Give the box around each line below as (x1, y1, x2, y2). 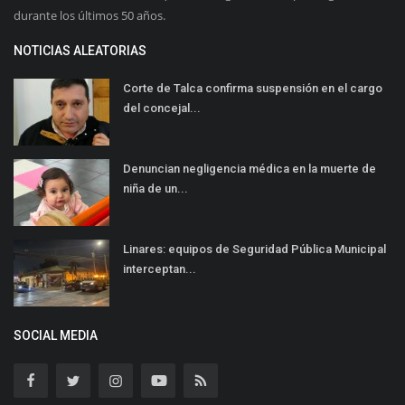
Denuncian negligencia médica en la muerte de (123, 161, 376, 175)
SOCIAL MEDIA (14, 327, 98, 343)
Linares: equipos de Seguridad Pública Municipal (123, 241, 386, 256)
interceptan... (123, 261, 196, 276)
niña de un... (123, 181, 188, 195)
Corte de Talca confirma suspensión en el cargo (123, 80, 382, 95)
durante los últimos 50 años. (14, 6, 165, 24)
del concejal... (123, 100, 201, 115)
